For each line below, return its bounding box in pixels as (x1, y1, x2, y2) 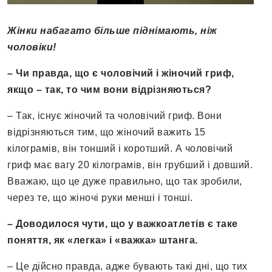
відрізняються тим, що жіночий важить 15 (7, 127, 206, 138)
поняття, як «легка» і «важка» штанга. (7, 235, 198, 246)
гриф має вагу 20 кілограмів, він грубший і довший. (7, 160, 253, 171)
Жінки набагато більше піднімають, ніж (7, 25, 217, 36)
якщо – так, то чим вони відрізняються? (7, 84, 211, 95)
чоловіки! (7, 42, 56, 53)
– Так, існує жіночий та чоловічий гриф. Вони (7, 110, 222, 121)
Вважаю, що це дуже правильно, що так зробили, (7, 176, 242, 187)
